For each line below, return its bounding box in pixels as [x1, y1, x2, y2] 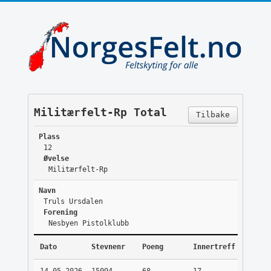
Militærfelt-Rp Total [33, 106, 167, 119]
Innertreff [192, 243, 235, 252]
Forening [43, 208, 77, 217]
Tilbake [195, 110, 230, 120]
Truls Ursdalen [43, 197, 103, 206]
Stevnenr [91, 243, 125, 252]
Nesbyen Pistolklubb [48, 219, 129, 228]
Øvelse [43, 154, 69, 163]
